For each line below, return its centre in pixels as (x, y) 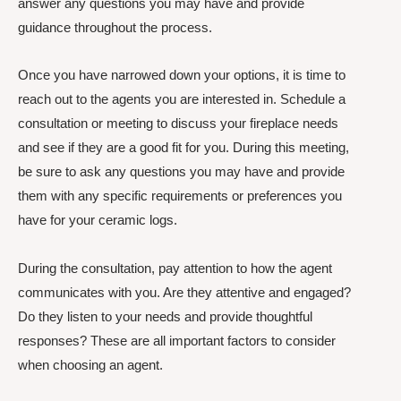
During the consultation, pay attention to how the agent (175, 268)
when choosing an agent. (90, 364)
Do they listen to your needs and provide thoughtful (165, 316)
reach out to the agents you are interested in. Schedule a (182, 99)
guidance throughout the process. (115, 27)
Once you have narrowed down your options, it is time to (182, 75)
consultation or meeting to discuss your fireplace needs (178, 124)
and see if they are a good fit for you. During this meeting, (183, 148)
